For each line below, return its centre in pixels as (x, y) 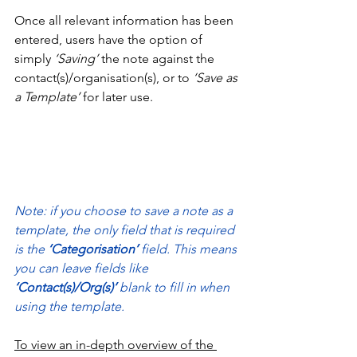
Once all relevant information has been (126, 20)
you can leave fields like (83, 268)
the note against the (158, 58)
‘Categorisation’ (94, 249)
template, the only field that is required (126, 229)
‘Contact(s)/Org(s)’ (67, 287)
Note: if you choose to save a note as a (125, 210)
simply (33, 58)
